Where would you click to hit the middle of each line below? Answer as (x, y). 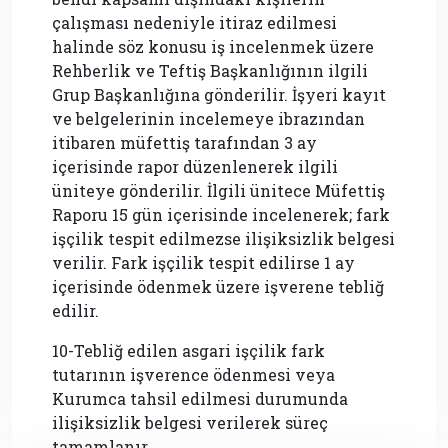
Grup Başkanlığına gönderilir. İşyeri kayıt (219, 94)
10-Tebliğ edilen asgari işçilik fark (188, 350)
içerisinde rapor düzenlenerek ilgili (195, 166)
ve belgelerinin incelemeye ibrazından (208, 118)
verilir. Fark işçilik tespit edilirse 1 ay (203, 262)
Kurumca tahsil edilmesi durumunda (200, 398)
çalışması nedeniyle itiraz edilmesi (194, 22)
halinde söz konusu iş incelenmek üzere (213, 46)
